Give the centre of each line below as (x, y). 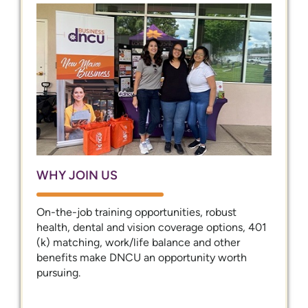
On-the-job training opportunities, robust (136, 212)
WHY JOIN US (77, 175)
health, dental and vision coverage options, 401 (152, 227)
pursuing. (58, 272)
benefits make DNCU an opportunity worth (142, 257)
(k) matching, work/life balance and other (138, 242)
